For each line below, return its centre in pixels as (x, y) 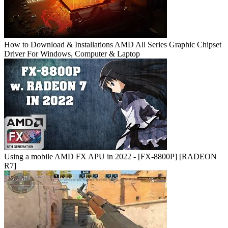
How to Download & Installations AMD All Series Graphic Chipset (113, 45)
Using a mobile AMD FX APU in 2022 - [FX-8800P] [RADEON (110, 157)
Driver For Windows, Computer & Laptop (72, 54)
